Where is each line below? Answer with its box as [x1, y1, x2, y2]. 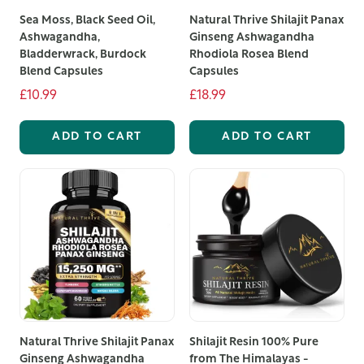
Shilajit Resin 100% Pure [188, 336, 318, 349]
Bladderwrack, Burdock [19, 49, 146, 62]
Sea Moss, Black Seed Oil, [19, 15, 155, 28]
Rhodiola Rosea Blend [188, 49, 309, 62]
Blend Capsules [19, 66, 103, 79]
